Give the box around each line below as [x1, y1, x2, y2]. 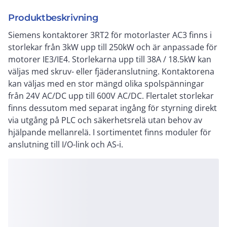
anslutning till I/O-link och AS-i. [8, 139, 123, 150]
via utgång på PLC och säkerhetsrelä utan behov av [8, 115, 202, 126]
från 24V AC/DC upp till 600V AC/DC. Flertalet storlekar [8, 90, 214, 101]
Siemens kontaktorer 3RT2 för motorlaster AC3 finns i [8, 29, 212, 41]
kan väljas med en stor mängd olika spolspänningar [8, 78, 204, 89]
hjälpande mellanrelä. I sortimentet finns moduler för [8, 127, 211, 138]
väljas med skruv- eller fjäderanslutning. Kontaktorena [8, 66, 214, 77]
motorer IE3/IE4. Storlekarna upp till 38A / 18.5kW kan [8, 54, 211, 65]
